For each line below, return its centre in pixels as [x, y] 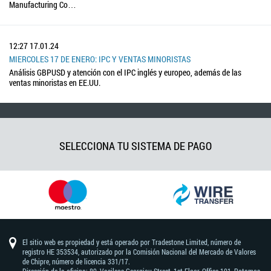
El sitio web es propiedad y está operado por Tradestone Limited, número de [132, 242]
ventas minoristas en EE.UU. [55, 82]
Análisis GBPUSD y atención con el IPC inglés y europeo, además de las [125, 72]
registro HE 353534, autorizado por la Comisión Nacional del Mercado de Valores [139, 252]
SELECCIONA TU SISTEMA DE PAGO [135, 145]
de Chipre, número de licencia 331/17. [76, 261]
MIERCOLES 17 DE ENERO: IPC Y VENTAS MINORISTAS [100, 59]
